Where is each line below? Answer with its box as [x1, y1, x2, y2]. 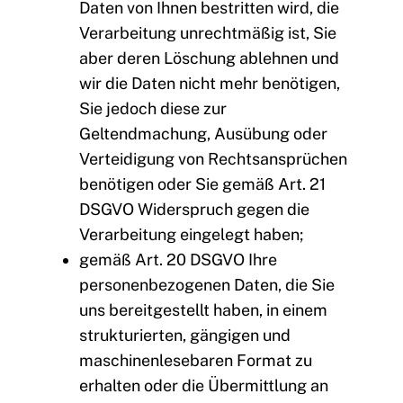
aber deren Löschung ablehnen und [79, 49, 339, 68]
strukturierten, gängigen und [79, 326, 291, 345]
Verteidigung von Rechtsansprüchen [79, 149, 347, 169]
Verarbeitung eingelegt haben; [79, 225, 303, 245]
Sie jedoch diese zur [79, 99, 227, 119]
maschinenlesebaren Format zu [79, 351, 312, 371]
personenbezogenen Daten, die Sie [79, 275, 335, 295]
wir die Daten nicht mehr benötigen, [79, 74, 340, 94]
